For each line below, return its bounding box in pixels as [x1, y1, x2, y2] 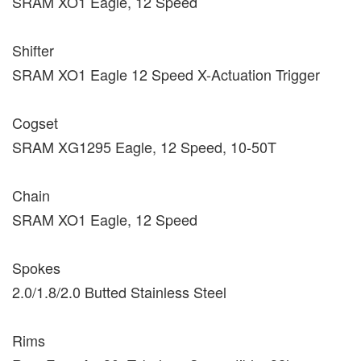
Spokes [12, 256, 60, 278]
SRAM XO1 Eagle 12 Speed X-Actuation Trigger [12, 63, 320, 85]
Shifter [12, 39, 54, 60]
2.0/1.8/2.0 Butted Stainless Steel [12, 280, 226, 302]
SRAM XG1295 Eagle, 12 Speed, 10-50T [12, 135, 276, 157]
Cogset [12, 111, 58, 133]
